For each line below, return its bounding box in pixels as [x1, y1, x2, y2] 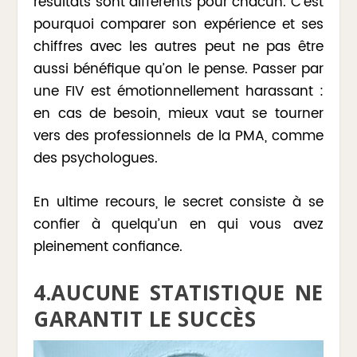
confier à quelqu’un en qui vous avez [33, 214, 324, 237]
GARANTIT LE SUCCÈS [33, 304, 257, 334]
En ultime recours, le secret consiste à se [33, 191, 324, 214]
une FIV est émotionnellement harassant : [33, 80, 324, 104]
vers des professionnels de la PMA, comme [33, 125, 324, 148]
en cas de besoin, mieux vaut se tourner [33, 103, 324, 126]
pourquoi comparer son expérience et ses [33, 14, 324, 37]
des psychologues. [33, 147, 159, 171]
